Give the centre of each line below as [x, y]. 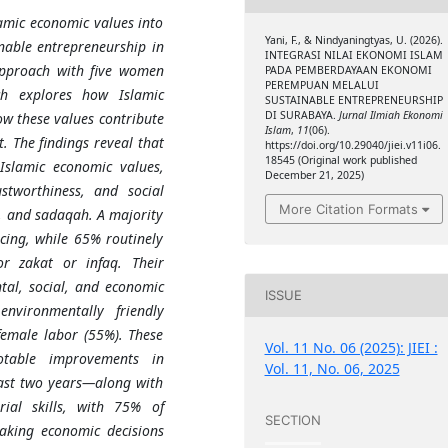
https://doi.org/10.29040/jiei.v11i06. [352, 145]
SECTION [292, 420]
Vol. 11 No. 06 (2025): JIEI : [351, 347]
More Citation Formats [348, 208]
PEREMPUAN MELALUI [321, 85]
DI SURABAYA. [301, 115]
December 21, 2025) [314, 175]
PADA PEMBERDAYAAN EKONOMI [348, 70]
